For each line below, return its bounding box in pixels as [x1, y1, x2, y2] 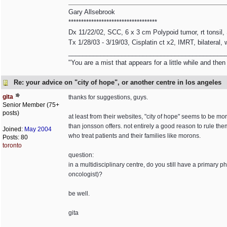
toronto [3, 142, 22, 149]
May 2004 [24, 126, 52, 133]
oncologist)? [68, 171, 102, 178]
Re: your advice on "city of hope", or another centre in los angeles [14, 79, 221, 86]
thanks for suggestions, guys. [68, 94, 148, 101]
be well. [68, 190, 90, 197]
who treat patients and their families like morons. [68, 132, 201, 139]
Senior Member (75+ [3, 101, 59, 108]
